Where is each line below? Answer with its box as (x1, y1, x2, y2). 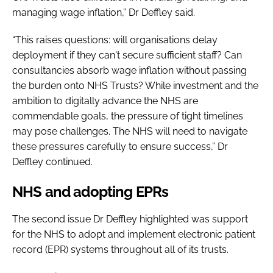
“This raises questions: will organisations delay (12, 34, 218, 46)
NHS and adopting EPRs (12, 182, 172, 200)
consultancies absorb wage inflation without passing (12, 64, 247, 76)
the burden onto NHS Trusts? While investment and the (12, 79, 258, 91)
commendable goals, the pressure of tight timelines (12, 110, 243, 122)
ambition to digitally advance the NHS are (12, 94, 198, 107)
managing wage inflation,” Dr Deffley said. (12, 6, 197, 18)
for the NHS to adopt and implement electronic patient (12, 228, 255, 240)
